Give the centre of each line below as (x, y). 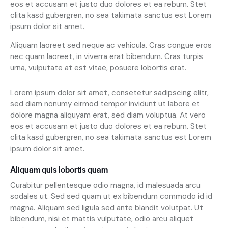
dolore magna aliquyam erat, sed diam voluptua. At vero (108, 115)
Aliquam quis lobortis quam (59, 169)
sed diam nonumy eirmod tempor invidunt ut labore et (105, 104)
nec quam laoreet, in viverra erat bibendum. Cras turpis (107, 56)
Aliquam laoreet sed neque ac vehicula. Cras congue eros (111, 45)
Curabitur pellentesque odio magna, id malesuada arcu (105, 185)
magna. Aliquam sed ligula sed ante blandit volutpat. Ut (107, 207)
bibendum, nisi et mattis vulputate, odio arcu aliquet (102, 219)
